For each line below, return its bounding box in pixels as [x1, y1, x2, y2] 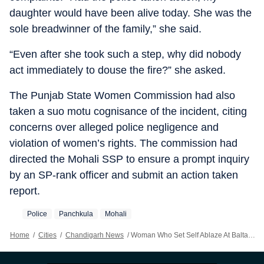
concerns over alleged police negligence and [9, 121, 219, 133]
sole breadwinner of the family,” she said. [9, 23, 202, 35]
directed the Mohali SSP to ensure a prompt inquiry [9, 153, 249, 165]
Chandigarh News [65, 231, 124, 239]
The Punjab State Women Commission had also [9, 90, 235, 101]
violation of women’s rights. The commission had [9, 137, 237, 149]
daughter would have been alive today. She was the [9, 7, 252, 19]
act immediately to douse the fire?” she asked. [9, 64, 226, 76]
